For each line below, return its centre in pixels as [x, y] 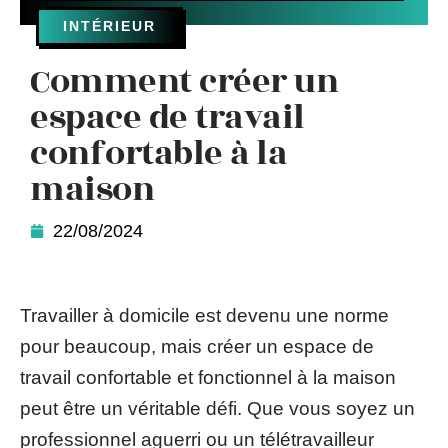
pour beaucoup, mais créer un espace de [197, 346]
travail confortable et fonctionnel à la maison [208, 377]
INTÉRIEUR [109, 26]
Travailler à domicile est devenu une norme [204, 315]
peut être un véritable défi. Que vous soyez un [217, 408]
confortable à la [158, 153]
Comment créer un [184, 81]
